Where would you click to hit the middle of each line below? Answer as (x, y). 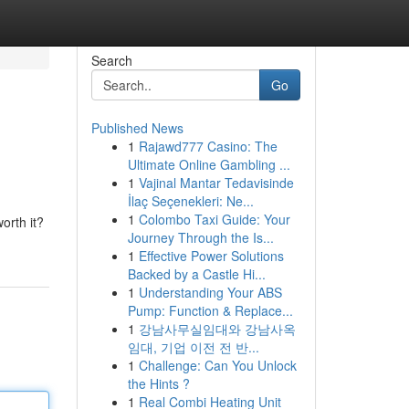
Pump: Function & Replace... (210, 310)
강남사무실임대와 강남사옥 (217, 329)
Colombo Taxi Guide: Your (214, 219)
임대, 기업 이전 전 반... (193, 347)
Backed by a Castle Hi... (196, 274)
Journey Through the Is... (200, 237)
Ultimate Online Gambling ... (209, 164)
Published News (137, 128)
